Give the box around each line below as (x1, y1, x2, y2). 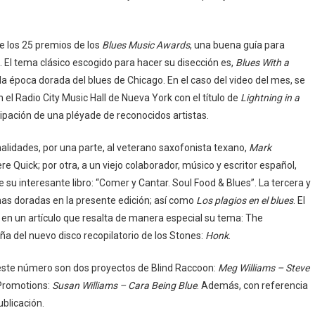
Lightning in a (240, 91, 300, 103)
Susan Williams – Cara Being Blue (52, 279, 197, 291)
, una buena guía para (190, 39, 285, 51)
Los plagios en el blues (196, 194, 293, 206)
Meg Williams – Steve (218, 262, 309, 274)
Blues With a (236, 56, 289, 68)
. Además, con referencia (197, 279, 308, 291)
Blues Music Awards (102, 39, 190, 51)
